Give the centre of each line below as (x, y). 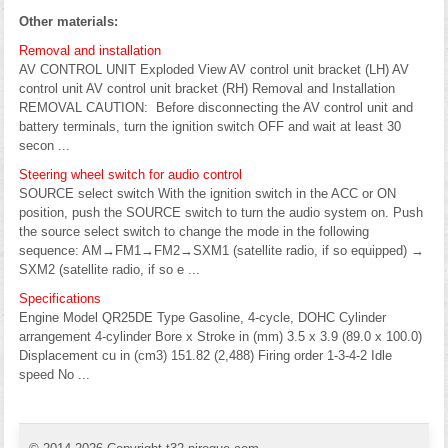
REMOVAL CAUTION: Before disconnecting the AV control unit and (216, 107)
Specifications (60, 298)
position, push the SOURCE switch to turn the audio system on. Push (221, 212)
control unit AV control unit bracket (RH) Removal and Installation (207, 88)
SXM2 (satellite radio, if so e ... (109, 269)
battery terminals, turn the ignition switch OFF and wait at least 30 (210, 126)
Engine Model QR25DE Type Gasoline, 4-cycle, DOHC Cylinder (202, 317)
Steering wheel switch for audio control (130, 174)
